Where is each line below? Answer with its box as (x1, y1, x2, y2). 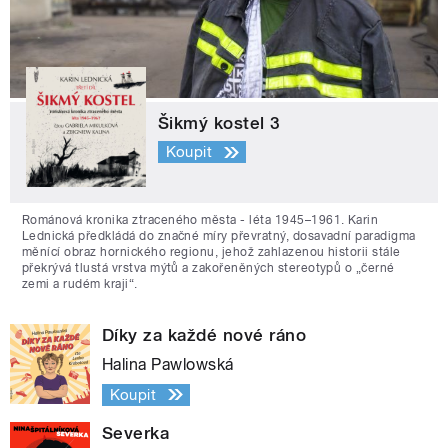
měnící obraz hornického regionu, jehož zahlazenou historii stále (22, 244, 401, 259)
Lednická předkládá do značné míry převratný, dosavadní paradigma (22, 228, 416, 243)
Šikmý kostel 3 (158, 112, 281, 133)
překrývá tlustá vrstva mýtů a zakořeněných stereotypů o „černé (22, 260, 395, 275)
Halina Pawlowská (102, 354, 234, 374)
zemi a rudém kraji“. (22, 276, 138, 291)
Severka (102, 422, 170, 443)
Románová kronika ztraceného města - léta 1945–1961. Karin (22, 212, 379, 227)
